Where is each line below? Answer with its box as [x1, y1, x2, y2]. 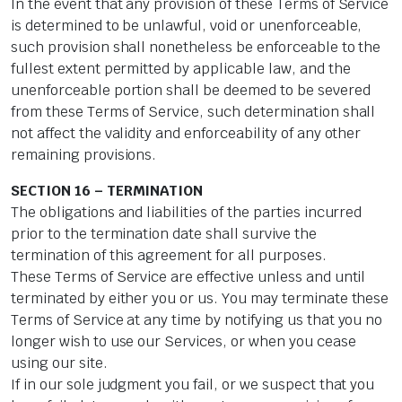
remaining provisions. [11, 145, 157, 165]
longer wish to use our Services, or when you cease [11, 332, 356, 352]
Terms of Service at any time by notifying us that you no [11, 310, 383, 330]
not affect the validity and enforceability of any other [11, 124, 362, 144]
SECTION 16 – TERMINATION [11, 181, 204, 201]
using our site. [11, 354, 108, 373]
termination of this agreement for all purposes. [11, 246, 327, 266]
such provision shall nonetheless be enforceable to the [11, 38, 381, 57]
